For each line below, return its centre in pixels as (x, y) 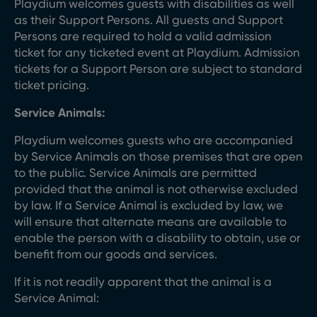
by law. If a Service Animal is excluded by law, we (149, 205)
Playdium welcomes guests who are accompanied (154, 140)
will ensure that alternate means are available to (150, 221)
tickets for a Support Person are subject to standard (158, 69)
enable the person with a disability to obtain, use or (157, 238)
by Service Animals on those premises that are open (158, 156)
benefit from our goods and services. (116, 254)
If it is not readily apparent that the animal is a (143, 282)
